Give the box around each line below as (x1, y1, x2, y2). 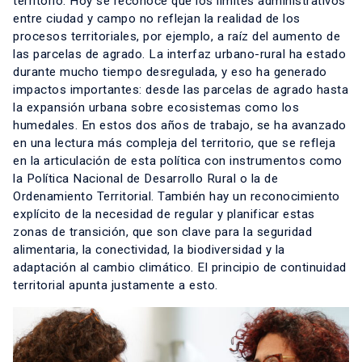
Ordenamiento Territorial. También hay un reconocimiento (13, 189, 340, 204)
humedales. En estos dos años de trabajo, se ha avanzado (13, 118, 347, 133)
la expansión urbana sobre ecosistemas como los (13, 100, 299, 116)
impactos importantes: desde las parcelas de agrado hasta (13, 82, 348, 98)
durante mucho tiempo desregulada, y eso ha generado (13, 65, 327, 80)
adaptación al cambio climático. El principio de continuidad (13, 260, 347, 276)
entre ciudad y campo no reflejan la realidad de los (13, 11, 301, 27)
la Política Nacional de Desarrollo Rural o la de (13, 171, 278, 187)
